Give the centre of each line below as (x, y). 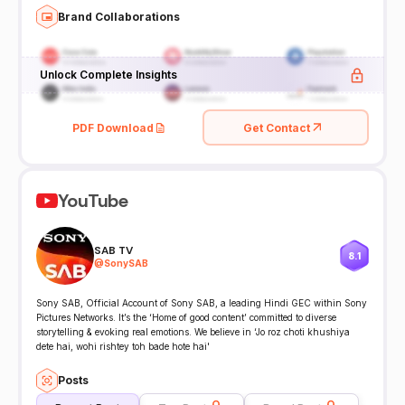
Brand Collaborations (119, 16)
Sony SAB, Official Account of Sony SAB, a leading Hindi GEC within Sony (202, 303)
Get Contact (277, 127)
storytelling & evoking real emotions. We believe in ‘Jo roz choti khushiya (193, 332)
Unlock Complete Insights (108, 74)
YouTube (93, 201)
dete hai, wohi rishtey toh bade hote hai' (123, 347)
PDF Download (113, 127)
